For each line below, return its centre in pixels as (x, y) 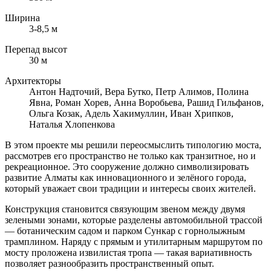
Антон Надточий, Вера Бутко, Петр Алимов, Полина (139, 91)
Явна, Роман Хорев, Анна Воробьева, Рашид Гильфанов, (146, 102)
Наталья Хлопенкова (72, 124)
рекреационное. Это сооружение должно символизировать (127, 166)
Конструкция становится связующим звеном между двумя (125, 209)
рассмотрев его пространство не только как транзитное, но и (130, 155)
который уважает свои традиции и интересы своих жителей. (130, 188)
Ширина (22, 18)
